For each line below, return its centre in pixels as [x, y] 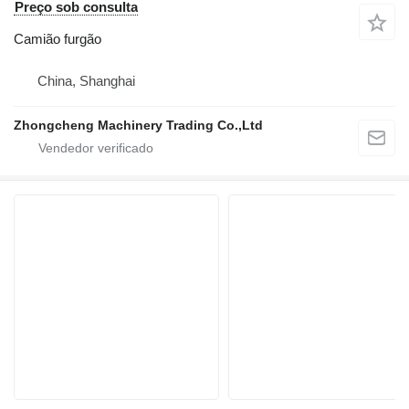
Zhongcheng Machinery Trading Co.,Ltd [138, 126]
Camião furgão [58, 39]
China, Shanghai [86, 81]
